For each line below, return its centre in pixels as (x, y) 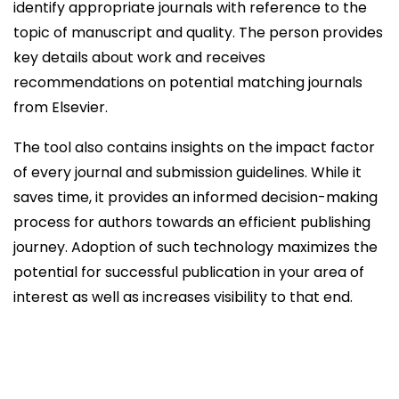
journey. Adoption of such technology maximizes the (195, 247)
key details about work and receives (139, 57)
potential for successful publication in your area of (189, 272)
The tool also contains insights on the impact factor (194, 147)
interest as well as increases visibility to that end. (183, 297)
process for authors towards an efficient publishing (192, 222)
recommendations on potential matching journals (188, 82)
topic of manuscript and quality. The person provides (198, 33)
